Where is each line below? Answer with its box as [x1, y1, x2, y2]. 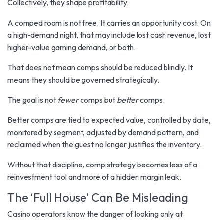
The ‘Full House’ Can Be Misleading [7, 190, 188, 205]
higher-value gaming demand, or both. [7, 42, 136, 52]
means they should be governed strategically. [7, 74, 159, 84]
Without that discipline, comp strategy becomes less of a [7, 159, 197, 169]
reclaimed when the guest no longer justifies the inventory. [7, 139, 202, 149]
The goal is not [7, 94, 56, 105]
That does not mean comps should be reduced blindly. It [7, 62, 192, 72]
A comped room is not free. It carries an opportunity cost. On [7, 17, 211, 27]
